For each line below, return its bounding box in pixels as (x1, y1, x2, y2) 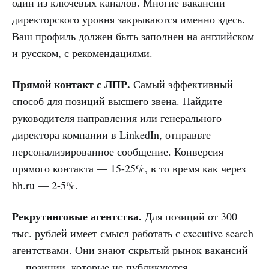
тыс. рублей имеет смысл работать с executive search (12, 225, 253, 240)
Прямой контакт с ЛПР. (12, 76, 130, 92)
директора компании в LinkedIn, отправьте (12, 127, 211, 142)
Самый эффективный (130, 76, 233, 91)
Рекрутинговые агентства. (12, 208, 142, 224)
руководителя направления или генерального (12, 110, 222, 125)
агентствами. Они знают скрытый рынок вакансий (12, 242, 248, 257)
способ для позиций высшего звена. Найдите (12, 93, 222, 108)
